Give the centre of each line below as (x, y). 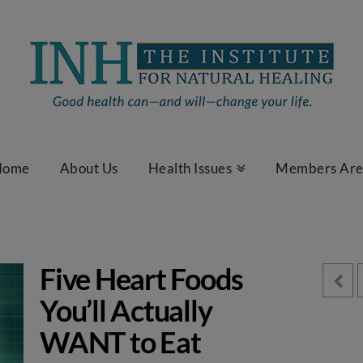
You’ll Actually (126, 310)
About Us (89, 168)
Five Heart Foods (142, 279)
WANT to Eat (120, 342)
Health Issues (190, 168)
